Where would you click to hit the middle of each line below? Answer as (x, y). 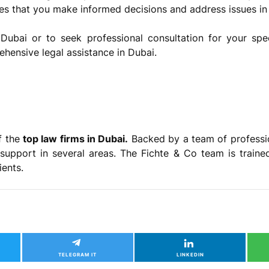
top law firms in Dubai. (75, 138)
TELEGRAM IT (78, 254)
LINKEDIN (190, 254)
